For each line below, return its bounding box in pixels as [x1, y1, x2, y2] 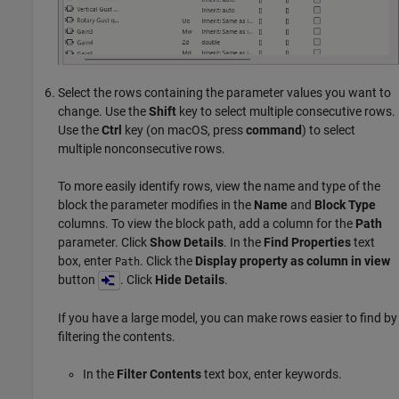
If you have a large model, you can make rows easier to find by [58, 311, 397, 326]
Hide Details [155, 273, 224, 288]
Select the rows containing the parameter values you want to [58, 85, 391, 101]
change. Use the [58, 104, 149, 119]
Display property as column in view [195, 254, 390, 269]
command [246, 123, 302, 138]
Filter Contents [117, 367, 201, 382]
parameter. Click [58, 235, 150, 250]
